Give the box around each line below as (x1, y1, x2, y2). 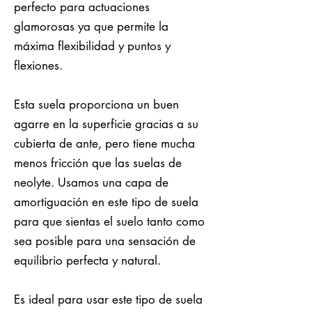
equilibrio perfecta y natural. (14, 252, 161, 268)
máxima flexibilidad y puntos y (14, 38, 171, 54)
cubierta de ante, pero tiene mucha (14, 135, 195, 151)
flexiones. (14, 57, 63, 73)
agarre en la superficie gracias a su (14, 116, 198, 132)
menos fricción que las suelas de (14, 155, 182, 171)
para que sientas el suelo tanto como (14, 213, 205, 229)
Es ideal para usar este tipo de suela (14, 291, 203, 307)
